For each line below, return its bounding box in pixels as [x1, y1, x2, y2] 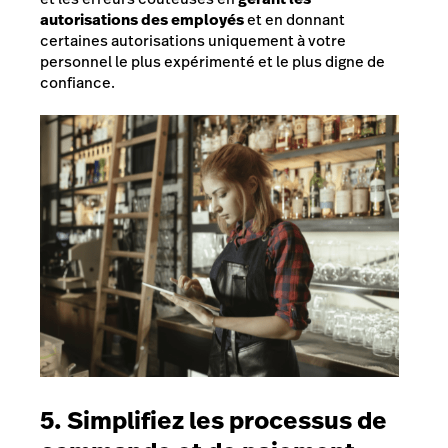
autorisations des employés [40, 8, 244, 30]
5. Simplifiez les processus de [40, 403, 387, 437]
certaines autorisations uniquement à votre [40, 29, 346, 51]
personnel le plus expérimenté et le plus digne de [40, 50, 385, 72]
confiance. [40, 71, 115, 93]
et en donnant [244, 8, 345, 30]
